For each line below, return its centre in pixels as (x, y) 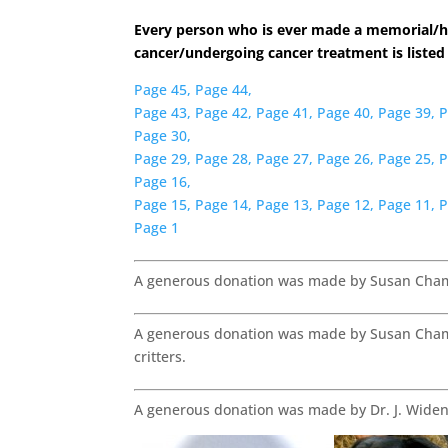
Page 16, (163, 182)
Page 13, (285, 205)
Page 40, (346, 113)
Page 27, (285, 159)
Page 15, (163, 205)
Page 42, (224, 113)
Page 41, (285, 113)
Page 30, (163, 136)
